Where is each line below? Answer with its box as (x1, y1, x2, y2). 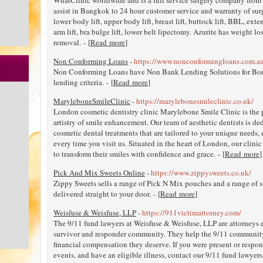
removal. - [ (53, 36, 90, 48)
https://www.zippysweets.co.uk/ (151, 167, 251, 178)
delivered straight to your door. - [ (53, 188, 160, 199)
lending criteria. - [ (53, 76, 113, 87)
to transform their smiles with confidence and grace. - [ (53, 148, 225, 159)
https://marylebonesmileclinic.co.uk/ (136, 95, 254, 106)
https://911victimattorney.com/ (142, 207, 241, 218)
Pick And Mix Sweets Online (53, 167, 145, 178)
